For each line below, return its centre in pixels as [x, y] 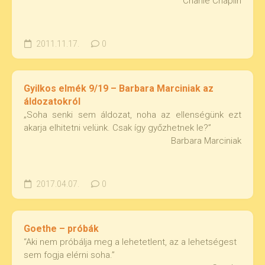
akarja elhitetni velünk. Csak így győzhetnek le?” [117, 128]
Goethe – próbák [61, 229]
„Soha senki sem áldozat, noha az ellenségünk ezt [132, 115]
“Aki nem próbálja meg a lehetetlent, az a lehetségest [130, 242]
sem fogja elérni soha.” [69, 255]
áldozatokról [52, 101]
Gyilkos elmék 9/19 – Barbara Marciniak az [119, 88]
